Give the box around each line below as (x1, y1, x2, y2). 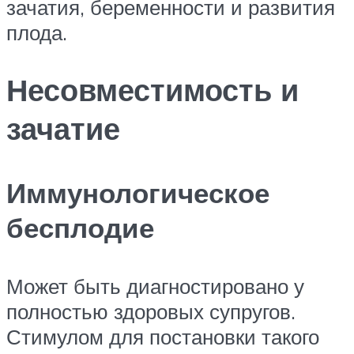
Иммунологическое (6, 175, 269, 211)
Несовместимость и (6, 70, 299, 110)
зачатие (6, 109, 120, 149)
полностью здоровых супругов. (6, 298, 296, 324)
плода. (6, 20, 67, 46)
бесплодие (6, 210, 154, 246)
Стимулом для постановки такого (6, 323, 319, 349)
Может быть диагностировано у (6, 273, 304, 299)
